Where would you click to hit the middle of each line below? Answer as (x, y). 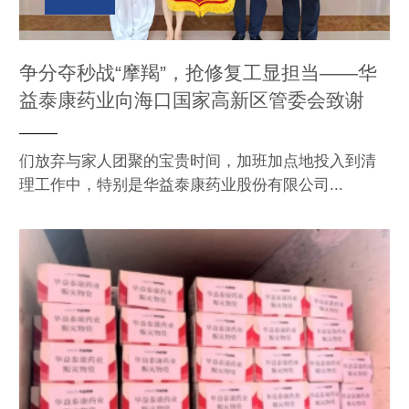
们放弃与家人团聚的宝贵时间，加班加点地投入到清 (198, 162)
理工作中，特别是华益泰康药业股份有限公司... (181, 185)
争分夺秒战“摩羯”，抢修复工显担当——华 (198, 73)
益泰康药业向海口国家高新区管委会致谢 (192, 100)
